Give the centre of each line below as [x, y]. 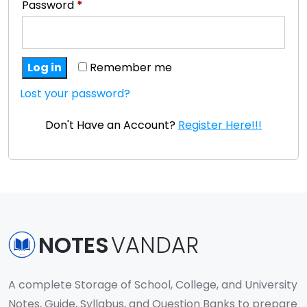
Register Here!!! [220, 125]
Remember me [131, 67]
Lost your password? [75, 93]
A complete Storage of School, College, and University [153, 284]
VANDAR [155, 245]
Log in [45, 67]
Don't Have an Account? [112, 125]
